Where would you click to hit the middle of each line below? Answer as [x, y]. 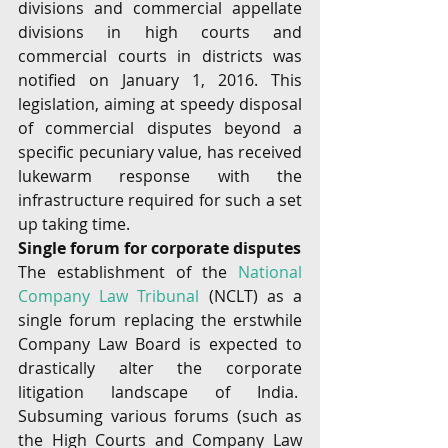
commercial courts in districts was [160, 56]
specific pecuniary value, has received [160, 152]
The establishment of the [128, 272]
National [270, 272]
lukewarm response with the [160, 176]
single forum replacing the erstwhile [160, 320]
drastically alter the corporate [160, 368]
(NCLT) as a [251, 296]
